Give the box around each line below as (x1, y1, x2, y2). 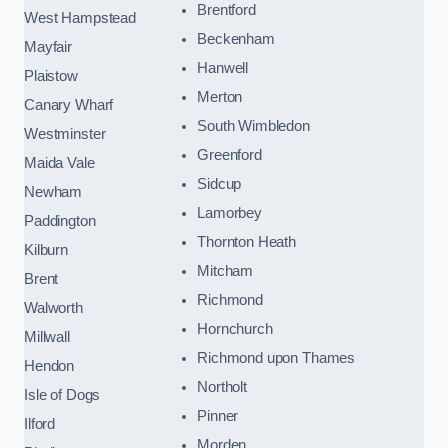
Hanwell (197, 59, 249, 76)
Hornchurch (197, 320, 273, 337)
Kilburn (24, 241, 68, 258)
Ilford (24, 415, 56, 432)
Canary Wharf (24, 96, 114, 113)
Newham (24, 183, 83, 200)
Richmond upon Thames (197, 349, 356, 366)
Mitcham (197, 262, 254, 279)
